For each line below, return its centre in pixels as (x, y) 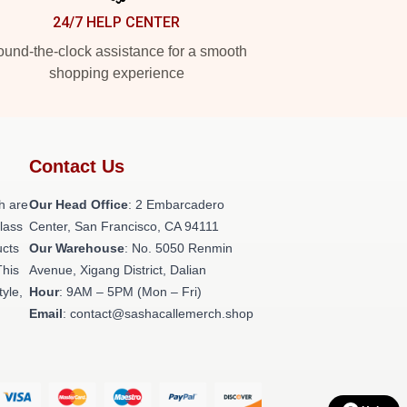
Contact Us (77, 166)
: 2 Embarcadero (176, 204)
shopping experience (116, 73)
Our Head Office (79, 204)
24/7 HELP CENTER (116, 22)
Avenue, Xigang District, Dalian (118, 270)
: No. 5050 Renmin (179, 248)
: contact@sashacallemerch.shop (158, 313)
